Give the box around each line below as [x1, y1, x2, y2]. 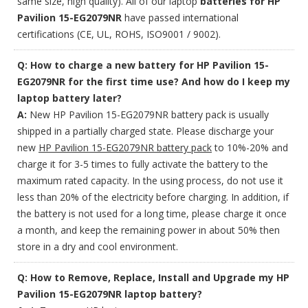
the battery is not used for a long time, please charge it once [17, 207, 287, 220]
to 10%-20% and [212, 141, 288, 154]
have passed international [122, 11, 239, 24]
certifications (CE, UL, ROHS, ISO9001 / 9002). [17, 27, 221, 41]
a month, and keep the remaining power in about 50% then [17, 223, 280, 236]
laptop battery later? [17, 91, 122, 104]
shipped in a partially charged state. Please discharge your [17, 124, 274, 137]
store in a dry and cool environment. [17, 240, 178, 253]
